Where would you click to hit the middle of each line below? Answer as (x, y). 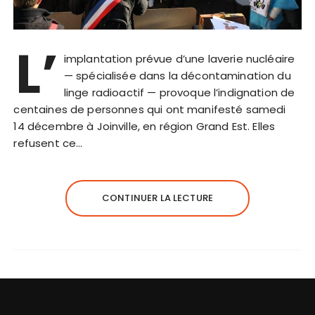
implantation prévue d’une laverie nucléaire (179, 58)
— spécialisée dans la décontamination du (177, 75)
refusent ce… (48, 143)
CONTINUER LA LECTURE (157, 198)
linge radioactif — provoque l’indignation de (179, 92)
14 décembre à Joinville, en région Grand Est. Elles (144, 126)
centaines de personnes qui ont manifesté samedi (150, 109)
